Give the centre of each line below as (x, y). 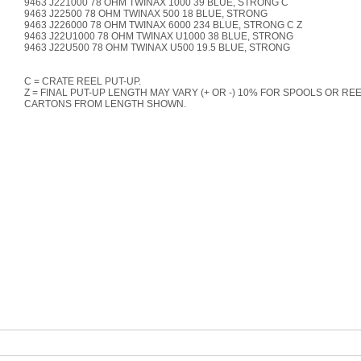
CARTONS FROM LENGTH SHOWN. (105, 104)
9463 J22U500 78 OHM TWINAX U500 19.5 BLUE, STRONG (157, 48)
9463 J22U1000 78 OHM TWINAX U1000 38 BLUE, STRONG (158, 36)
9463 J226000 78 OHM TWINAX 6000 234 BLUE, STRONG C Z (163, 25)
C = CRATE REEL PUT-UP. (82, 81)
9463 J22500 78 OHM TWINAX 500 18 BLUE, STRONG (145, 14)
